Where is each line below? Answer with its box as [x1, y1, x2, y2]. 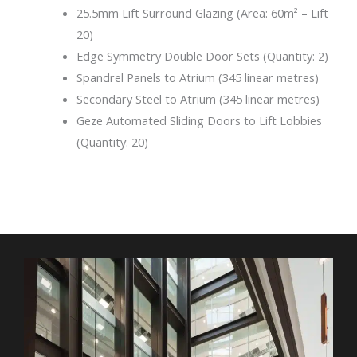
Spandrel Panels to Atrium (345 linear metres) [76, 69, 319, 86]
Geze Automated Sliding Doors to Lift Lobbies [76, 112, 322, 129]
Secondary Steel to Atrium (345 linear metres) [76, 91, 320, 108]
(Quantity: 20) [76, 134, 148, 151]
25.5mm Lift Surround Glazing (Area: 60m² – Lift [76, 5, 328, 22]
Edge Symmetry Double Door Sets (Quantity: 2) [76, 48, 328, 65]
